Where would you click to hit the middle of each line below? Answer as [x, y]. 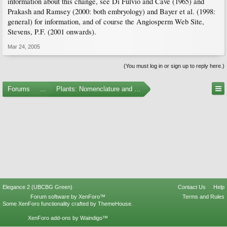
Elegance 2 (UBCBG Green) [37, 187]
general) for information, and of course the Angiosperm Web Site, [106, 22]
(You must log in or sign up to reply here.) [174, 66]
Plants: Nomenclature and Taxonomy [110, 89]
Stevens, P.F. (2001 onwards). [52, 32]
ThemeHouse [115, 204]
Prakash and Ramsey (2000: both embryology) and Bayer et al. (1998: [111, 11]
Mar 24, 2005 [24, 47]
